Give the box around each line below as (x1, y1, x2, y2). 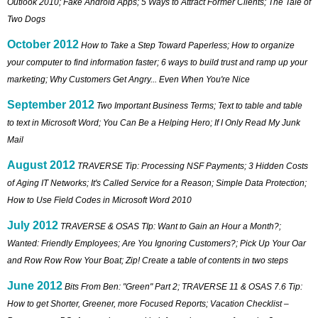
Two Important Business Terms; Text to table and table (97, 100, 302, 111)
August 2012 (7, 158, 75, 171)
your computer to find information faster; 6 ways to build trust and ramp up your (7, 57, 307, 67)
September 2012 (7, 98, 94, 111)
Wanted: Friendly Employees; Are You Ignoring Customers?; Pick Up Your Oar (7, 238, 306, 248)
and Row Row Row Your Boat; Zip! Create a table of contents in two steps (7, 255, 288, 265)
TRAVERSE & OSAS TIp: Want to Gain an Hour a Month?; (60, 221, 281, 231)
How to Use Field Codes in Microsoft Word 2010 (7, 194, 192, 205)
